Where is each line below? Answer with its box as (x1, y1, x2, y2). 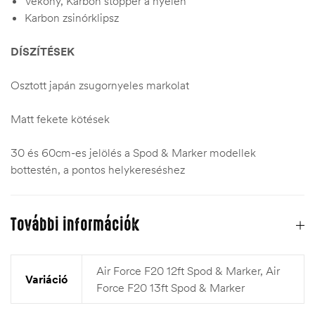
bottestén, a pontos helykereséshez (11, 162, 185, 177)
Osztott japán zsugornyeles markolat (11, 78, 189, 93)
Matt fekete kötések (11, 112, 110, 127)
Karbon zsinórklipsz (25, 11, 119, 25)
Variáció (25, 272, 67, 287)
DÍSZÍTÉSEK (11, 44, 75, 59)
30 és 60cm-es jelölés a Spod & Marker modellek (11, 146, 256, 160)
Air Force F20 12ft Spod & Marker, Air (96, 264, 280, 278)
